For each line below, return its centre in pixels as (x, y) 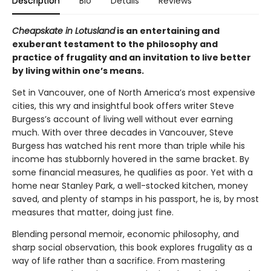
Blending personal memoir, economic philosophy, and (126, 234)
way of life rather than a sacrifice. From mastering (119, 261)
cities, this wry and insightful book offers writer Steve (123, 106)
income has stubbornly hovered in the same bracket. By (131, 159)
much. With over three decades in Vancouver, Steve (123, 132)
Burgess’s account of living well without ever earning (122, 119)
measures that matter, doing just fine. (93, 212)
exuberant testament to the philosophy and (115, 44)
